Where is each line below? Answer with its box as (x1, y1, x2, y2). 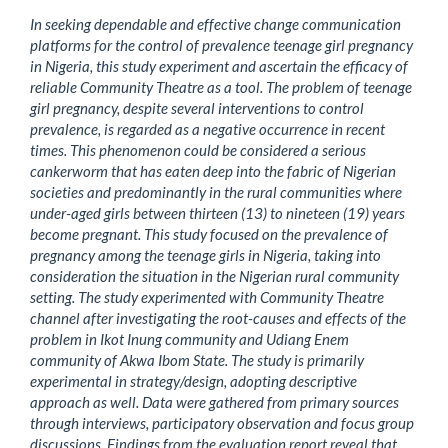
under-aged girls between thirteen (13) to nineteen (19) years (30, 203, 405, 222)
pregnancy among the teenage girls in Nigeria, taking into (30, 245, 381, 264)
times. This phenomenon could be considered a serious (30, 140, 366, 159)
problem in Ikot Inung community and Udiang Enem (30, 329, 349, 348)
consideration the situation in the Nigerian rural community (30, 266, 399, 285)
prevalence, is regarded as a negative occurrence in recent (30, 119, 385, 138)
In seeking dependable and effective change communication (30, 14, 401, 33)
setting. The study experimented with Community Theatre (30, 287, 384, 306)
